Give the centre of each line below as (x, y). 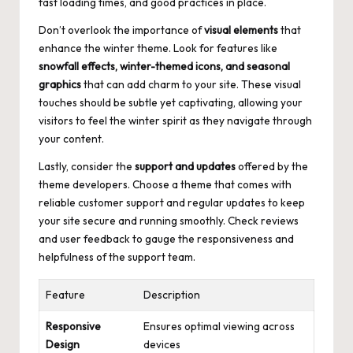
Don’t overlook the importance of (121, 30)
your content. (71, 139)
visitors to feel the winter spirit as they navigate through (175, 121)
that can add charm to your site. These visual (191, 85)
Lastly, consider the (87, 167)
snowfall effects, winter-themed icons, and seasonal (164, 67)
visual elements (241, 30)
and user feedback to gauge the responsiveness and (166, 239)
